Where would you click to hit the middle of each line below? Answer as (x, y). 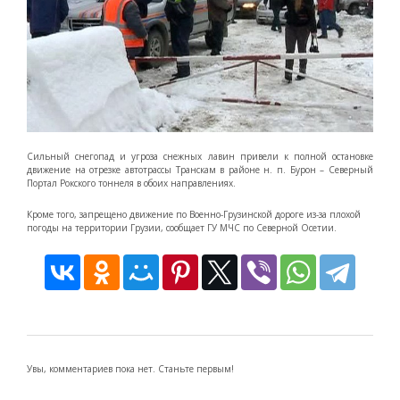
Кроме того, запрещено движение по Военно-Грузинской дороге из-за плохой (194, 215)
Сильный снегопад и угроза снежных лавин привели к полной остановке (200, 157)
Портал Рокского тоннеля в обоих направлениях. (131, 183)
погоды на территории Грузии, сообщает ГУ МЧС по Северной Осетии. (182, 228)
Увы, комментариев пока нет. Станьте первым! (130, 369)
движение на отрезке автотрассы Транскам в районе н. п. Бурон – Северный (200, 170)
